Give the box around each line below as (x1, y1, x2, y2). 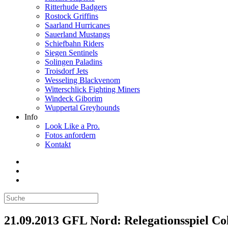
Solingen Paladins (45, 58, 102, 67)
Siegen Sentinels (45, 48, 98, 58)
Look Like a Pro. (45, 122, 100, 131)
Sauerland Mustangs (45, 30, 110, 39)
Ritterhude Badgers (45, 3, 107, 12)
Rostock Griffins (45, 12, 98, 21)
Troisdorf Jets (45, 67, 88, 76)
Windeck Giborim (45, 94, 102, 103)
